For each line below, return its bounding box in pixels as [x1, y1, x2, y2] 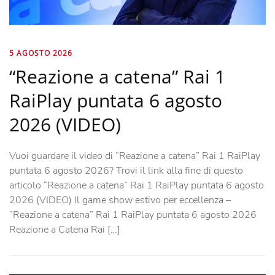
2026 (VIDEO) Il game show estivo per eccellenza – [9, 193, 231, 207]
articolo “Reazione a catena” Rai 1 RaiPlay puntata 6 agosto [9, 179, 264, 193]
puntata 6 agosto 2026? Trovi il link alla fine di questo [9, 164, 243, 178]
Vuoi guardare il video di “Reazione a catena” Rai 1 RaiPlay [9, 149, 260, 163]
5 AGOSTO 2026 [9, 48, 72, 59]
